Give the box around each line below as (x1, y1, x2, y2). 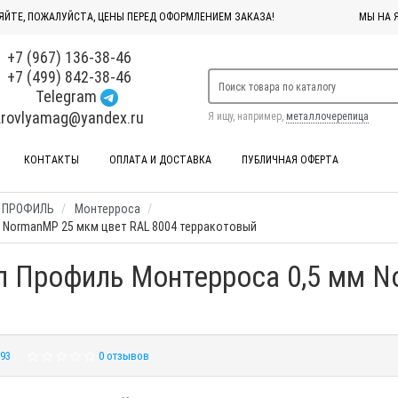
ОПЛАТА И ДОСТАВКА (108, 153, 211, 167)
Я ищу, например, (208, 109, 286, 123)
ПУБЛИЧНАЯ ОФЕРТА (241, 153, 338, 167)
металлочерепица (286, 109, 369, 123)
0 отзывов (98, 348, 149, 364)
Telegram (36, 86, 98, 107)
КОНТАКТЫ (23, 153, 79, 167)
